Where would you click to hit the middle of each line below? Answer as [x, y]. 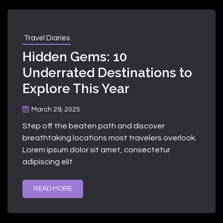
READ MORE [53, 188]
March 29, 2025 [56, 109]
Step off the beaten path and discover [94, 126]
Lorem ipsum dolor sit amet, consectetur [96, 150]
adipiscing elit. [48, 162]
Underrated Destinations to [107, 72]
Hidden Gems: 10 [75, 56]
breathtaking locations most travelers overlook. [110, 138]
